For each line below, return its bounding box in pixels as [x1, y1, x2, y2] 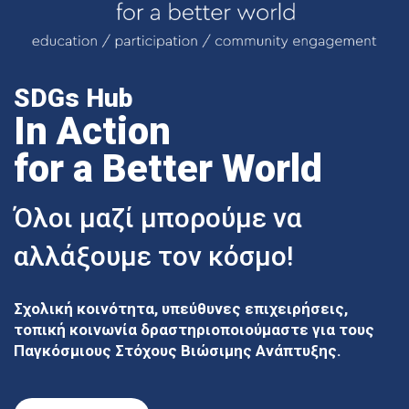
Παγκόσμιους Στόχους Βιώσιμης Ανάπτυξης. [14, 341, 341, 360]
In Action [14, 108, 171, 153]
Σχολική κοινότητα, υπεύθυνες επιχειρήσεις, [14, 299, 348, 318]
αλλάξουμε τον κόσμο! [14, 239, 293, 272]
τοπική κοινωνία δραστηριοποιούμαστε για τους [14, 320, 374, 339]
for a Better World [14, 145, 322, 191]
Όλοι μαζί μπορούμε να [14, 201, 302, 234]
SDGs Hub [14, 82, 132, 113]
